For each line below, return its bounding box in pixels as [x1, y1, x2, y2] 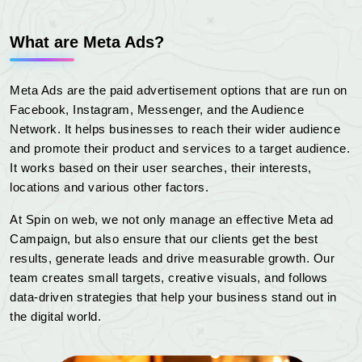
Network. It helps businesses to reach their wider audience [10, 122, 340, 137]
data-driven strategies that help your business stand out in [10, 290, 337, 305]
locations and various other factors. [10, 180, 208, 195]
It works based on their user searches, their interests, [10, 161, 312, 175]
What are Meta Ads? [10, 33, 164, 52]
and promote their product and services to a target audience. [10, 141, 350, 156]
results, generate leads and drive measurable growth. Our [10, 251, 335, 266]
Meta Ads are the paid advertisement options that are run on [10, 83, 347, 98]
